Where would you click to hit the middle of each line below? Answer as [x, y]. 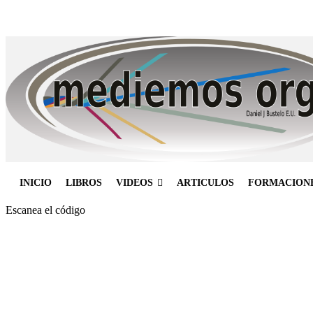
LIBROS [84, 182]
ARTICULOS [205, 182]
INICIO [36, 182]
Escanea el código [45, 210]
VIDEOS [134, 182]
